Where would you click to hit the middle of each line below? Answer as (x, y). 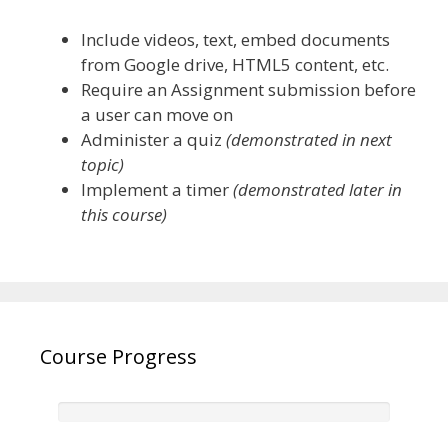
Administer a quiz (153, 139)
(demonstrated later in (317, 189)
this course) (124, 214)
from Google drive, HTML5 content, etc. (235, 64)
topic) (102, 164)
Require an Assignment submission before (248, 89)
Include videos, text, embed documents (235, 39)
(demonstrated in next (309, 139)
